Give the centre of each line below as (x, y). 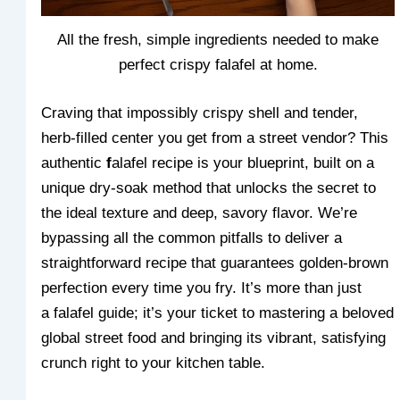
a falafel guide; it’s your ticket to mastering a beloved (218, 312)
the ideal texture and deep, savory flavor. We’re (200, 212)
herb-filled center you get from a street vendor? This (215, 137)
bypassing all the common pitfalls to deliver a (192, 237)
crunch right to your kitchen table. (154, 362)
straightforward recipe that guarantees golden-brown (215, 262)
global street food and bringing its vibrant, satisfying (214, 337)
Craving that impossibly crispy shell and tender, (200, 112)
